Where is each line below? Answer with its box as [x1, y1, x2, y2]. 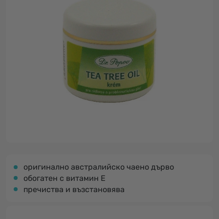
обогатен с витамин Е [23, 174, 106, 183]
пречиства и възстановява [23, 185, 125, 194]
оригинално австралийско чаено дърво [23, 162, 174, 172]
